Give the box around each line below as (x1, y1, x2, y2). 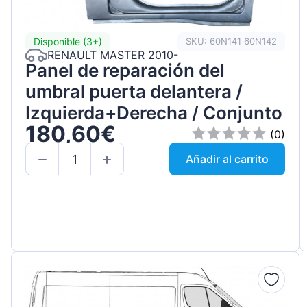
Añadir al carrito (186, 152, 269, 167)
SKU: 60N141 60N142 (186, 36, 278, 47)
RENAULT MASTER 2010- (47, 48, 178, 62)
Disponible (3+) (34, 36, 102, 48)
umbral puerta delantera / (25, 80, 243, 102)
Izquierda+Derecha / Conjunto (25, 101, 282, 123)
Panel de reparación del (25, 59, 225, 81)
